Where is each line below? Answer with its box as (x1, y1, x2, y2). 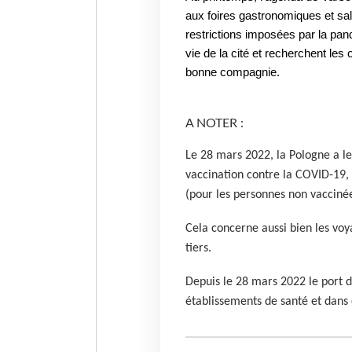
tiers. (185, 241, 211, 255)
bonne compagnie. (185, 66, 280, 79)
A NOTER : (185, 116, 247, 130)
